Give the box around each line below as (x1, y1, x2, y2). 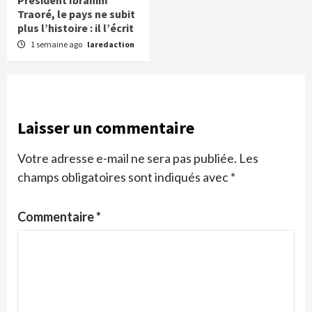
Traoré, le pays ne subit (17, 6, 135, 21)
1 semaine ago (31, 38, 84, 49)
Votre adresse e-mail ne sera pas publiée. (17, 150, 237, 166)
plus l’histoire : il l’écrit (17, 20, 134, 35)
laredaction (87, 38, 134, 49)
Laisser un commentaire (17, 116, 194, 139)
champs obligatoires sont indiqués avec (17, 169, 231, 185)
